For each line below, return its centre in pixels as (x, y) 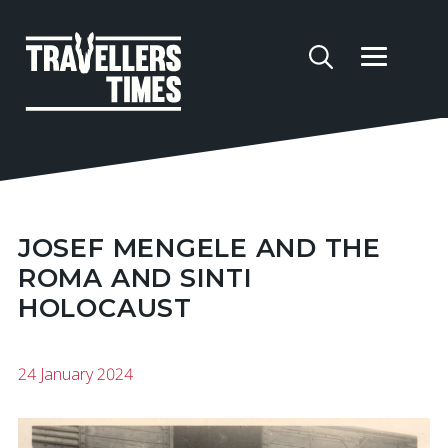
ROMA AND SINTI (135, 278)
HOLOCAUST (104, 308)
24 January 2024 (75, 373)
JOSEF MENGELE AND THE (199, 248)
